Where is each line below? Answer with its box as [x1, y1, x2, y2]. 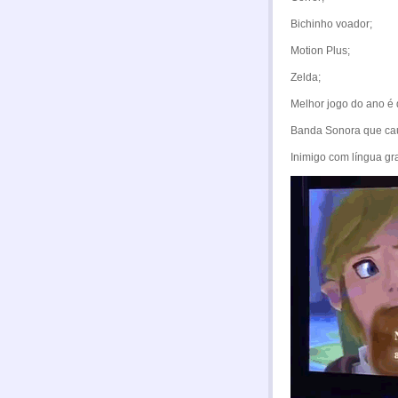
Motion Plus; [291, 44, 350, 57]
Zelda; [291, 71, 321, 84]
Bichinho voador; [291, 18, 372, 30]
